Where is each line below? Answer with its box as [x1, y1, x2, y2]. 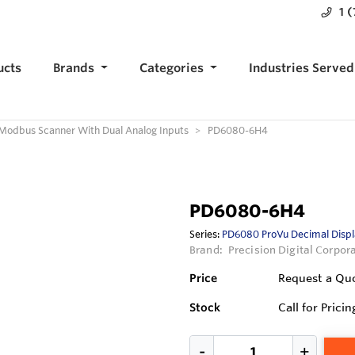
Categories [139, 60, 204, 76]
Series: [189, 227, 222, 241]
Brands [53, 60, 95, 76]
